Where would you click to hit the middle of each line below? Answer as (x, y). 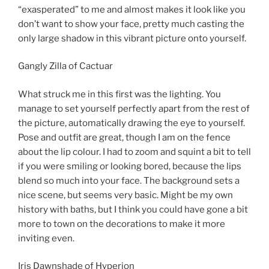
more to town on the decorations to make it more (122, 224)
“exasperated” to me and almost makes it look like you (132, 9)
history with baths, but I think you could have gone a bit (133, 209)
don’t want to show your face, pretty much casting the (131, 24)
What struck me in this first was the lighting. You (119, 94)
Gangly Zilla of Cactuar (65, 66)
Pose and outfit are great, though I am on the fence (124, 137)
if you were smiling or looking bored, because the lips (130, 166)
